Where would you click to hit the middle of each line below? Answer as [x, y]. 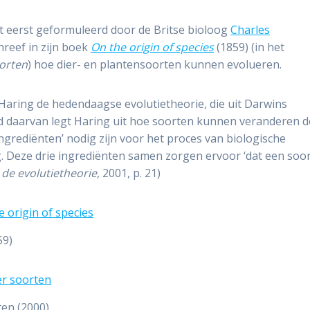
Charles [250, 30]
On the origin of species [153, 47]
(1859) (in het [249, 47]
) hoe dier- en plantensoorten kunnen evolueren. [155, 65]
